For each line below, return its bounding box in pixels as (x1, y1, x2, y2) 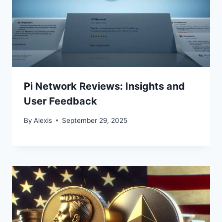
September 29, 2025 (62, 116, 128, 124)
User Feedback (24, 95, 97, 108)
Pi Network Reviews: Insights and (24, 80, 185, 93)
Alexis (34, 116, 53, 124)
